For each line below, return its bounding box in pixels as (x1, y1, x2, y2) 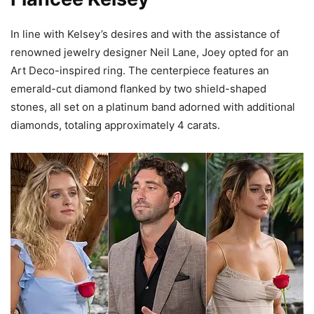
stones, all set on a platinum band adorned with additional (11, 100, 295, 114)
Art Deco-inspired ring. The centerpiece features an (11, 64, 269, 78)
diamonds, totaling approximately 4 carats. (11, 118, 220, 132)
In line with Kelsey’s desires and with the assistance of (11, 27, 280, 41)
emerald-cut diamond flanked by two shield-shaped (11, 82, 266, 96)
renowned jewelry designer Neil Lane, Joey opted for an (11, 46, 289, 60)
